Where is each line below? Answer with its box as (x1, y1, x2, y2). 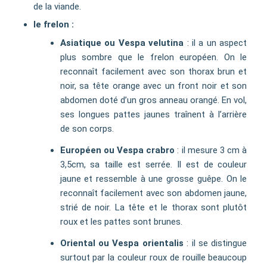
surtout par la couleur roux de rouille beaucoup (60, 252, 247, 263)
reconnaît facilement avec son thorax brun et (60, 66, 247, 77)
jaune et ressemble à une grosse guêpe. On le (60, 173, 247, 184)
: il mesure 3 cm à (175, 144, 247, 156)
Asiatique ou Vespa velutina (60, 37, 184, 48)
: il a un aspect (184, 37, 247, 48)
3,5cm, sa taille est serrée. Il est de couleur (60, 159, 247, 170)
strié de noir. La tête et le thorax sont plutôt (60, 201, 247, 213)
